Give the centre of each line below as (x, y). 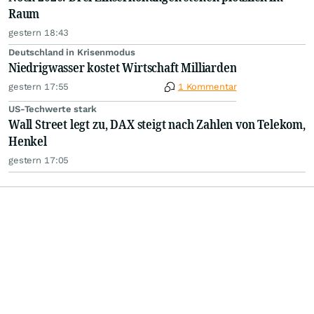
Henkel (28, 141)
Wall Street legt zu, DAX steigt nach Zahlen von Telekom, (157, 124)
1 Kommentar (207, 87)
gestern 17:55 (39, 87)
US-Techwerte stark (53, 109)
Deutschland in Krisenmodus (72, 53)
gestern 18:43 (39, 33)
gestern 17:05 (39, 161)
